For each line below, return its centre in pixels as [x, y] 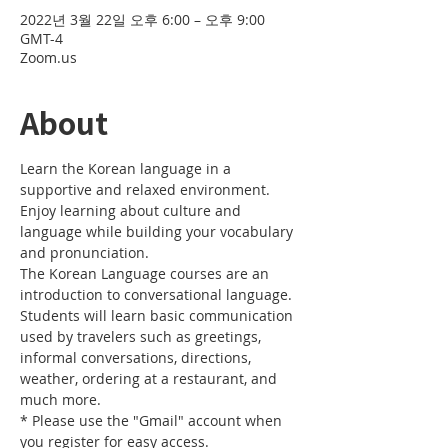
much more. [60, 399]
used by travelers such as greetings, [142, 336]
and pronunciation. [86, 252]
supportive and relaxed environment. [147, 189]
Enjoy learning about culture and [132, 210]
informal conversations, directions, [137, 357]
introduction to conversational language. [158, 294]
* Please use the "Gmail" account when [153, 420]
